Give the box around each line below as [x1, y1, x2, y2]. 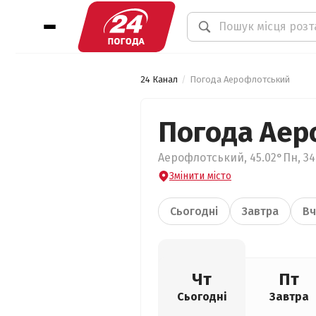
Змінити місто [169, 170, 231, 182]
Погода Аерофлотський [190, 74, 290, 85]
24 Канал [140, 74, 178, 85]
